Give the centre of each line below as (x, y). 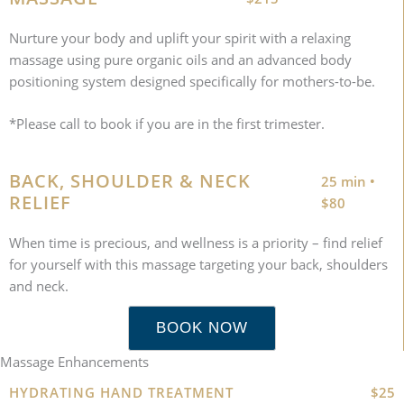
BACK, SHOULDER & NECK (130, 181)
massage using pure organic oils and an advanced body (180, 60)
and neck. (39, 286)
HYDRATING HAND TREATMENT (121, 393)
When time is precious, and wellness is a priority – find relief (196, 243)
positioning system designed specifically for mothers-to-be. (192, 82)
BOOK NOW (202, 328)
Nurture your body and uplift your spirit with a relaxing (180, 38)
